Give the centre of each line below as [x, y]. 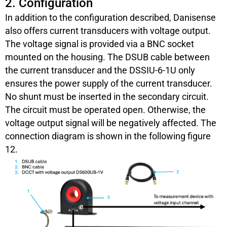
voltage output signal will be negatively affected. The [111, 123]
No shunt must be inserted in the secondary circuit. [107, 96]
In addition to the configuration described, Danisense [110, 17]
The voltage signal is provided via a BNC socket [100, 44]
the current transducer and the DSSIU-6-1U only [100, 70]
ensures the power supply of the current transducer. [109, 83]
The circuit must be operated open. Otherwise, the [105, 109]
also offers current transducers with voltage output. [108, 30]
